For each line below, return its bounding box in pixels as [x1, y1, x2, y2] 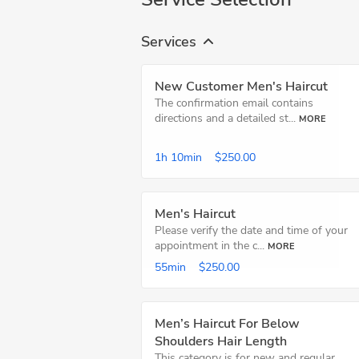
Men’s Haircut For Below [155, 315, 300, 333]
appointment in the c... [155, 238, 264, 253]
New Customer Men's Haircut [155, 78, 328, 95]
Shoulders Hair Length [155, 333, 287, 350]
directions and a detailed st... [155, 111, 296, 126]
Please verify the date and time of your [155, 223, 348, 238]
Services [141, 31, 196, 51]
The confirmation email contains [155, 95, 313, 111]
